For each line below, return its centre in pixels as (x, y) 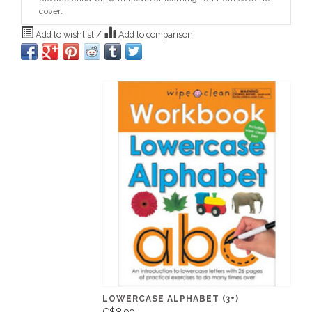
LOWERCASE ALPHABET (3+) (171, 299)
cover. (51, 11)
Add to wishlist (65, 35)
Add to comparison (155, 35)
